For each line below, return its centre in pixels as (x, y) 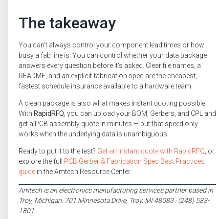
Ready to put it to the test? (58, 151)
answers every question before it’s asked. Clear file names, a (110, 65)
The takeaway (67, 23)
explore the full (41, 162)
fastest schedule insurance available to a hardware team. (106, 86)
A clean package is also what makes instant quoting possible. (113, 103)
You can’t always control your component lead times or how (111, 45)
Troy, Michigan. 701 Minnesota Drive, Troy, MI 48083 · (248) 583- (114, 200)
